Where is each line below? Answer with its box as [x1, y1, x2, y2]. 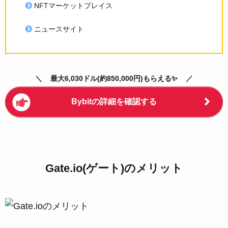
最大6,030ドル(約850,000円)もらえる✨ [50, 74, 178, 82]
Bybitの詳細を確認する [71, 97, 157, 106]
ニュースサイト [34, 24, 84, 33]
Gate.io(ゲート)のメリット [45, 162, 183, 175]
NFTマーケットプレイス [34, 2, 112, 10]
